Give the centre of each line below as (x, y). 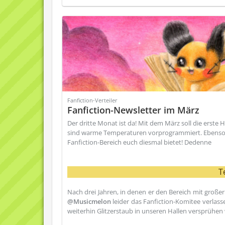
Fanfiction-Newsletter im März (133, 110)
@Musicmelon (89, 201)
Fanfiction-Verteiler (92, 100)
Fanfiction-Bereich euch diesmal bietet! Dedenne (139, 142)
